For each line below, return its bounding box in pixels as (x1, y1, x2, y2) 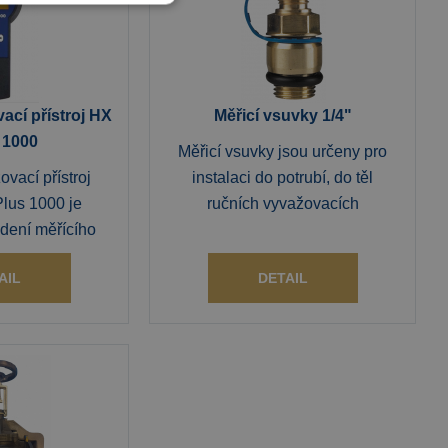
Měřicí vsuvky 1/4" (213, 107, 352, 124)
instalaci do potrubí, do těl (192, 169, 374, 186)
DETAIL (257, 270, 308, 286)
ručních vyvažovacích (206, 195, 359, 212)
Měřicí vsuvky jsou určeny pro (178, 143, 388, 160)
